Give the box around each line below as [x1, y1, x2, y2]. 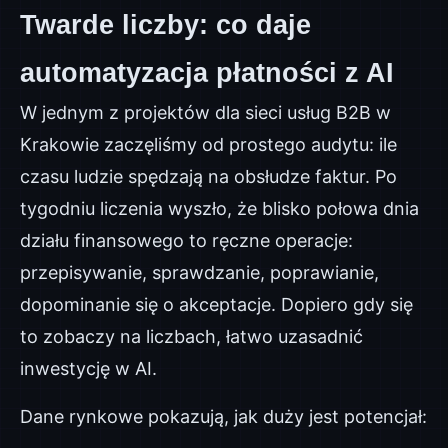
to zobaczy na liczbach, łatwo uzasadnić [20, 326, 363, 347]
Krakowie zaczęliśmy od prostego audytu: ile [20, 134, 397, 155]
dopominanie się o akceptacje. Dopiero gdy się [20, 294, 413, 315]
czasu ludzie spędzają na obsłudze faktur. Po [20, 166, 397, 187]
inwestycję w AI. [20, 358, 157, 379]
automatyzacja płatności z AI [20, 58, 394, 88]
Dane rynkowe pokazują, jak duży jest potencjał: [20, 406, 427, 427]
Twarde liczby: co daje [20, 10, 311, 40]
